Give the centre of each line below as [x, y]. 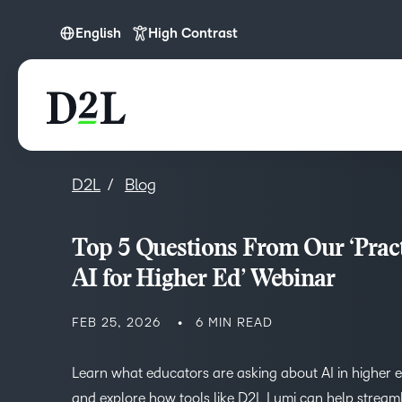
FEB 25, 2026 [116, 323]
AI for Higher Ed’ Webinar [206, 280]
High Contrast [193, 33]
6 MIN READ [234, 323]
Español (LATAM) [132, 80]
